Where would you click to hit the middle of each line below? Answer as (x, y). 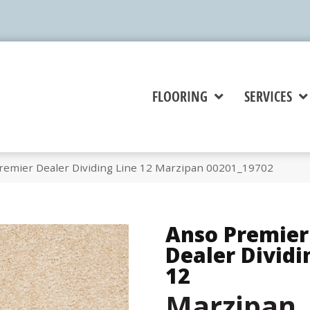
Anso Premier (237, 235)
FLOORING (180, 97)
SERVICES (268, 97)
